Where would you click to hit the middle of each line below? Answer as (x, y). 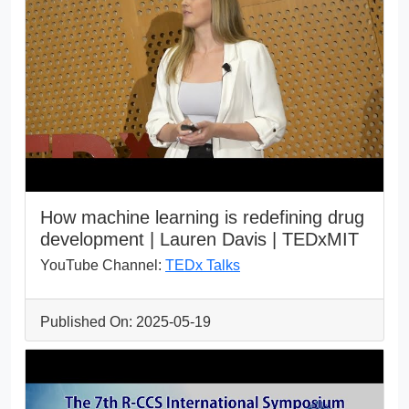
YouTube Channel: (103, 265)
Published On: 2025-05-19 (126, 321)
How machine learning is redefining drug (202, 217)
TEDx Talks (203, 265)
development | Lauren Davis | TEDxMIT (199, 239)
